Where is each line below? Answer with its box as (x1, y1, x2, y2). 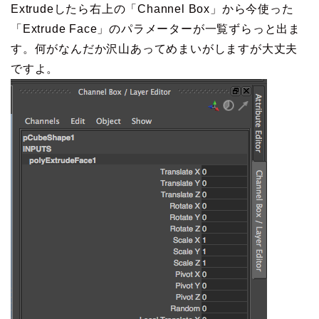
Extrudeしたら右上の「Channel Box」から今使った (11, 2, 294, 15)
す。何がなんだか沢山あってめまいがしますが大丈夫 (11, 42, 298, 55)
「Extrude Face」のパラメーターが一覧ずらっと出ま (11, 22, 300, 35)
